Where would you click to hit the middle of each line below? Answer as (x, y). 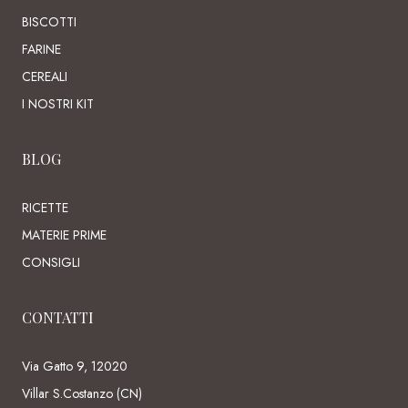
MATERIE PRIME (64, 235)
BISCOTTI (49, 22)
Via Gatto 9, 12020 (75, 367)
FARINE (41, 50)
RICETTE (45, 208)
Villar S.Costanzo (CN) (82, 394)
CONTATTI (58, 318)
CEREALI (45, 77)
